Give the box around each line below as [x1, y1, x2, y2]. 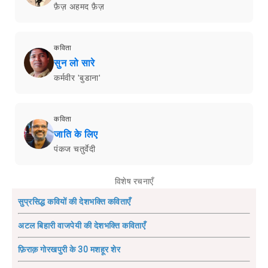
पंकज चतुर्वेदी [54, 144, 95, 154]
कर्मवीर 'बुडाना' [54, 73, 100, 83]
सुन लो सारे [54, 58, 95, 69]
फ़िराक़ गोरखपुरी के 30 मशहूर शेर [18, 245, 120, 255]
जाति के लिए [54, 129, 98, 140]
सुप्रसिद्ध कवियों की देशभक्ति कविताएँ [18, 197, 131, 207]
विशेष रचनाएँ [114, 176, 154, 187]
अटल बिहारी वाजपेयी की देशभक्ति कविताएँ [18, 221, 145, 231]
